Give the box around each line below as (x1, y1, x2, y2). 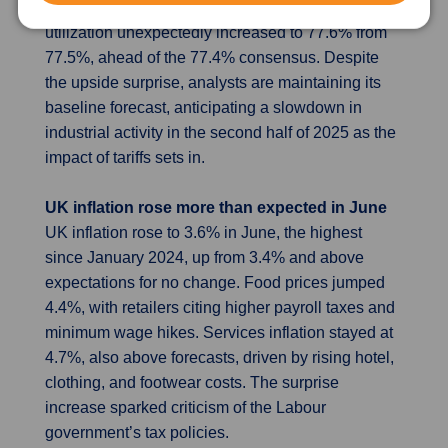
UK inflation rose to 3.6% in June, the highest (45, 224, 362, 241)
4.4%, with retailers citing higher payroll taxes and (45, 299, 395, 316)
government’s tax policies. (45, 424, 229, 441)
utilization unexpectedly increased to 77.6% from (45, 24, 387, 41)
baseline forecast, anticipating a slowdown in (45, 99, 362, 116)
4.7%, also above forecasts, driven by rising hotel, (45, 349, 394, 366)
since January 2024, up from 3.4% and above (45, 249, 364, 266)
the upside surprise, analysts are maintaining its (45, 74, 381, 91)
